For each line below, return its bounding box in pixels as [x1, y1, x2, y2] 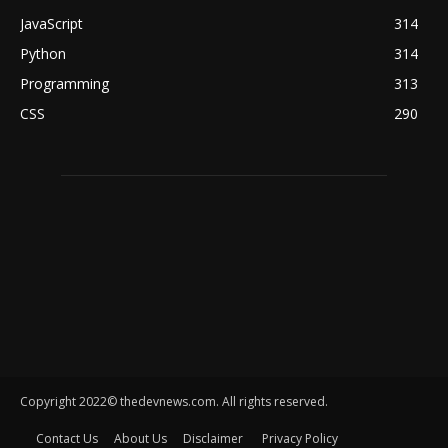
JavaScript [20, 14, 83, 34]
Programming [20, 74, 109, 94]
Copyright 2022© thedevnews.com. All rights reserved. [20, 393, 328, 411]
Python [20, 44, 66, 64]
